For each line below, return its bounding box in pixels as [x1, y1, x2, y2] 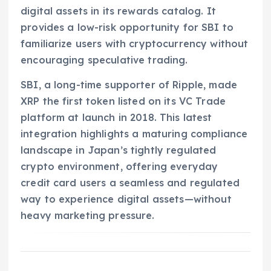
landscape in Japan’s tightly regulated [21, 143, 217, 156]
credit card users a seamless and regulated [21, 176, 240, 189]
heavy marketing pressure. [21, 209, 155, 221]
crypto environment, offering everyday [21, 160, 218, 172]
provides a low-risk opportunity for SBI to [21, 21, 233, 33]
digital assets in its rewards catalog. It [21, 4, 216, 17]
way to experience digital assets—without [21, 192, 232, 205]
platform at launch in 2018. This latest [21, 111, 212, 123]
